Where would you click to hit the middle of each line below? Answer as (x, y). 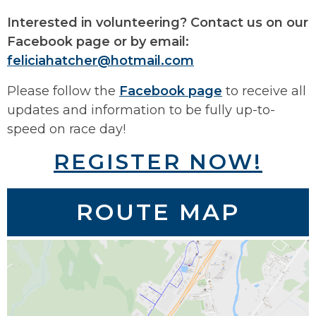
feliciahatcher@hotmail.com (101, 60)
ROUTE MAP (158, 212)
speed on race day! (66, 129)
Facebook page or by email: (98, 41)
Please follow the (63, 91)
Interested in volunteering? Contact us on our (158, 22)
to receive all (264, 91)
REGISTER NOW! (158, 162)
